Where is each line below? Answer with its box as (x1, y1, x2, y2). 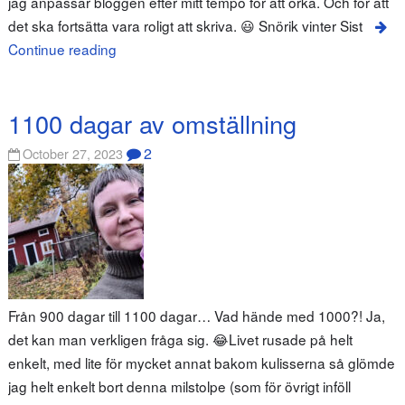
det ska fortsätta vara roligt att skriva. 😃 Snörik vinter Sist (7, 15, 363, 36)
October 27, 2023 (23, 143, 124, 163)
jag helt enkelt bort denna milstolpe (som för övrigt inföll (7, 375, 351, 396)
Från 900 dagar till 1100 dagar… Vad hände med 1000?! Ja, (7, 305, 385, 325)
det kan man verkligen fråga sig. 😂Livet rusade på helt (7, 328, 353, 349)
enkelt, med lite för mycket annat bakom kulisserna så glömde (7, 352, 395, 372)
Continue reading (7, 39, 117, 60)
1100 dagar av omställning (7, 106, 297, 142)
